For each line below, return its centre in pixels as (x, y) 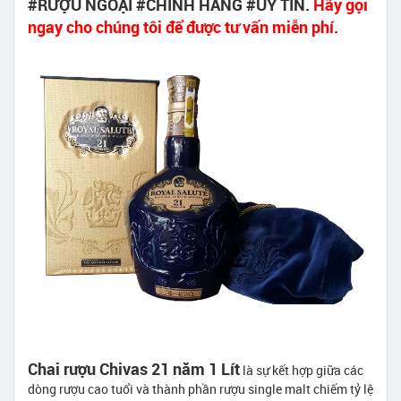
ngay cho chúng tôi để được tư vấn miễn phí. (183, 26)
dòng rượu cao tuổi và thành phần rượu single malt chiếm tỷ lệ (200, 388)
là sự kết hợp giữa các (302, 370)
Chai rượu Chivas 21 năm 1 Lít (134, 368)
